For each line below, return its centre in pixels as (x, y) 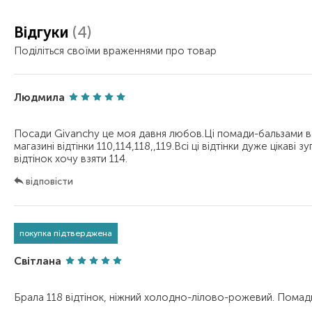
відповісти (48, 181)
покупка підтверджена (66, 233)
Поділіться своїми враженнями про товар (115, 50)
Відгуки (43, 32)
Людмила (39, 97)
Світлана (38, 261)
